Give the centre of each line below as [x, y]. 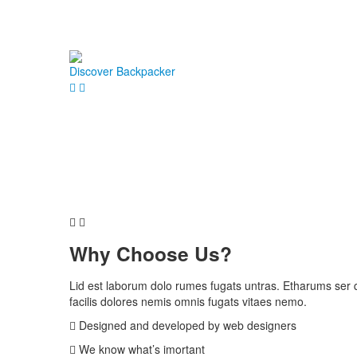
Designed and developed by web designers [186, 326]
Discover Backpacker [122, 71]
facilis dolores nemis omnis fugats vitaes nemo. [188, 302]
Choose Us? [174, 254]
